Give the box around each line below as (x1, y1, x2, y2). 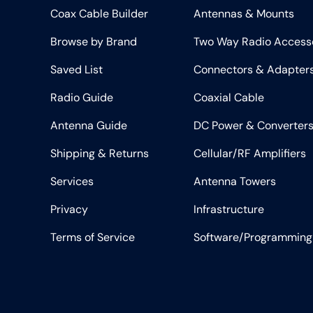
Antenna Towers (194, 174, 276, 189)
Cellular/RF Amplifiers (194, 146, 306, 161)
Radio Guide (50, 90, 113, 105)
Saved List (50, 62, 103, 78)
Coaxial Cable (194, 90, 264, 105)
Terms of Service (50, 230, 135, 245)
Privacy (50, 202, 88, 217)
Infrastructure (194, 202, 264, 217)
